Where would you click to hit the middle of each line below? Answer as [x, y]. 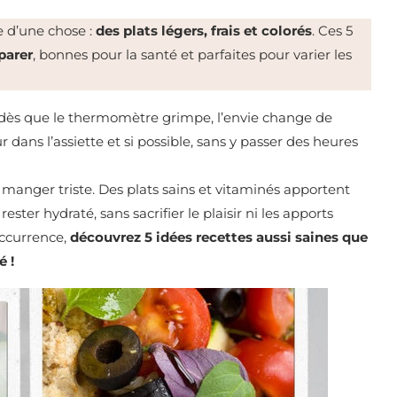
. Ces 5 [332, 31]
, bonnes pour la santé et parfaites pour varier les [192, 55]
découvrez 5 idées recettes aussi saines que [219, 237]
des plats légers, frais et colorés [204, 31]
